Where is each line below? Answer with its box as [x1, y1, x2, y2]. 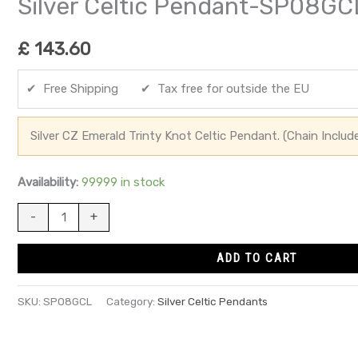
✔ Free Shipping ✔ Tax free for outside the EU [26, 81, 309, 96]
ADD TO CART [216, 250, 297, 265]
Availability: [18, 174, 78, 189]
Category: [106, 294, 157, 308]
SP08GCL [43, 294, 92, 308]
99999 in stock [82, 174, 165, 189]
